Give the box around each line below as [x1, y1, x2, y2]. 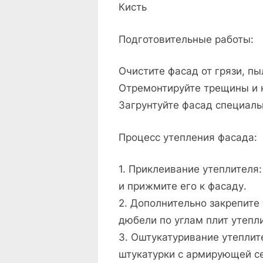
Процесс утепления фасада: [119, 131, 257, 143]
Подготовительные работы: [119, 33, 254, 45]
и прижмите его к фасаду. [119, 180, 247, 193]
